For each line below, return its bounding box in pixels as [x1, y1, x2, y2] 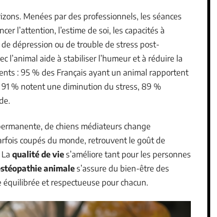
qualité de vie [12, 148, 64, 159]
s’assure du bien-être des [75, 162, 169, 173]
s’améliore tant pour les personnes [64, 148, 191, 159]
